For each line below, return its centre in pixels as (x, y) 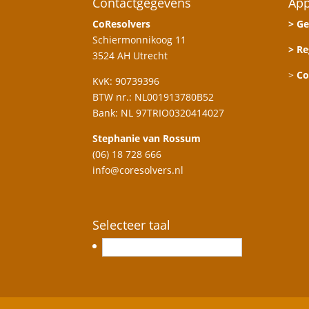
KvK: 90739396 (126, 81)
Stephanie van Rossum (147, 138)
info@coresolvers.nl (138, 170)
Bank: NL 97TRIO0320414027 (159, 112)
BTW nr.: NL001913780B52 (153, 97)
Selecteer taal (132, 225)
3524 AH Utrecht (130, 55)
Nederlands (141, 247)
